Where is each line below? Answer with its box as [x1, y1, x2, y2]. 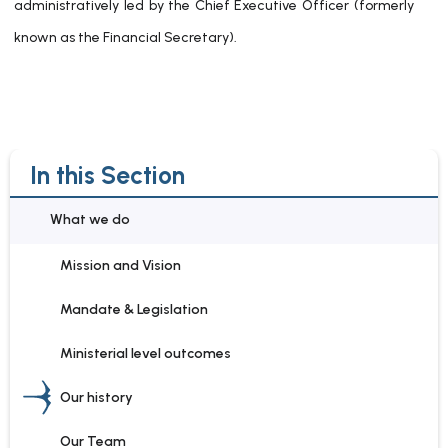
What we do [50, 211, 130, 228]
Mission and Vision [60, 257, 181, 274]
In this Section [30, 160, 185, 190]
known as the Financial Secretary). [14, 29, 238, 46]
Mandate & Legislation [60, 301, 208, 318]
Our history [60, 389, 133, 406]
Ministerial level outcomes [60, 345, 231, 362]
